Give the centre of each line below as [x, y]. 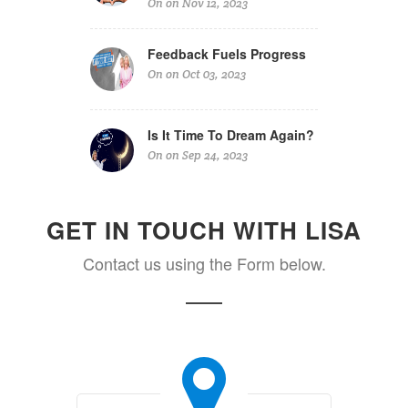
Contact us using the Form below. [204, 263]
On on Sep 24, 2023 [198, 155]
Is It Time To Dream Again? [231, 134]
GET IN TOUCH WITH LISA [204, 229]
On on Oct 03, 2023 [197, 74]
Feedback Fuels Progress [227, 53]
